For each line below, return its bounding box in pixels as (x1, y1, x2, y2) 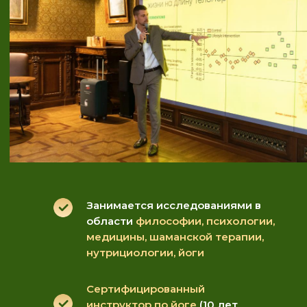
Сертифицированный (86, 282, 205, 295)
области (86, 214, 136, 228)
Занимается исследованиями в (86, 199, 261, 212)
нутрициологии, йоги (86, 246, 204, 259)
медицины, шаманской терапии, (86, 230, 264, 243)
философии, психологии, (136, 214, 275, 228)
